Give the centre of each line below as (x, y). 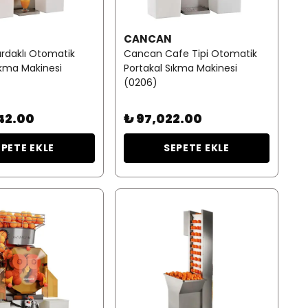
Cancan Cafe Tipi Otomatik (190, 53)
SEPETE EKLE (196, 147)
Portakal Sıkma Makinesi (180, 68)
